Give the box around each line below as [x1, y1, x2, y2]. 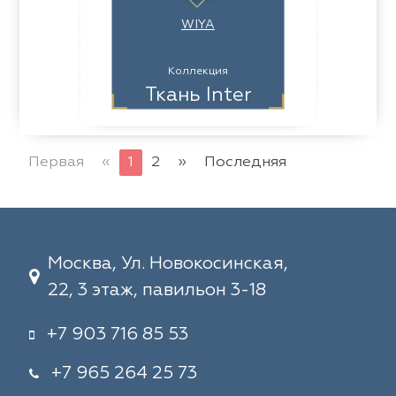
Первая [28, 155, 85, 170]
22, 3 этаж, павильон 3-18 [47, 281, 266, 299]
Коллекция [168, 66, 228, 77]
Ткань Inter [144, 86, 252, 105]
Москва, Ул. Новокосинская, [47, 255, 288, 272]
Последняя [204, 155, 287, 170]
